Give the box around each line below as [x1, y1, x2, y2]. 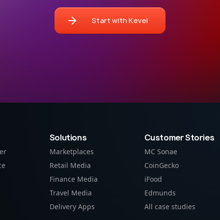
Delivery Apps [49, 202, 95, 211]
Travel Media [49, 188, 92, 197]
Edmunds [144, 188, 176, 197]
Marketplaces [49, 147, 94, 156]
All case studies [144, 202, 195, 211]
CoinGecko [144, 161, 179, 170]
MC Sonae [144, 147, 177, 156]
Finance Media [49, 174, 98, 184]
